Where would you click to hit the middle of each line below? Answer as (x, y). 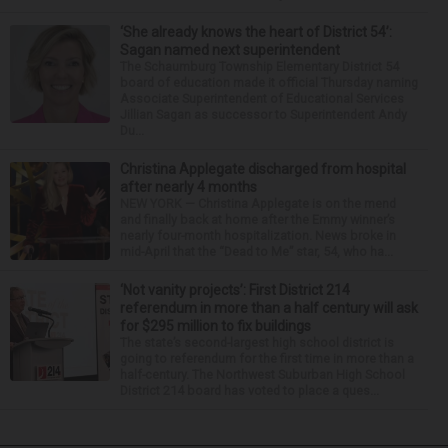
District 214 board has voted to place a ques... (249, 390)
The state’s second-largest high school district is (257, 342)
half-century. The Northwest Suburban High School (262, 374)
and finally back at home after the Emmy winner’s (257, 219)
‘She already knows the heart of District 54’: (256, 31)
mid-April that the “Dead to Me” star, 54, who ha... (256, 251)
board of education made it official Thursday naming (269, 82)
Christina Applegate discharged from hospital (263, 168)
